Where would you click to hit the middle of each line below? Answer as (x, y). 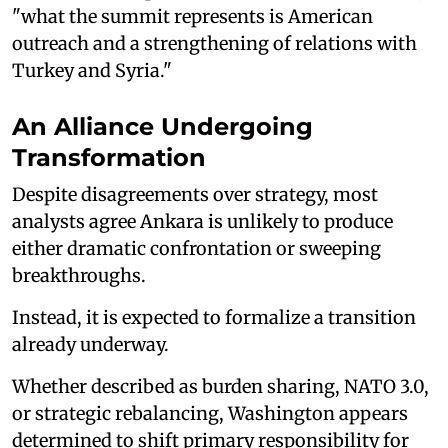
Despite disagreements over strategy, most (195, 194)
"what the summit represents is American (192, 16)
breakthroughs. (79, 275)
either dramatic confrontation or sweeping (196, 248)
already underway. (90, 344)
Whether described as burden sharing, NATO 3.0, (220, 386)
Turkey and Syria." (92, 70)
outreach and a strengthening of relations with (214, 43)
